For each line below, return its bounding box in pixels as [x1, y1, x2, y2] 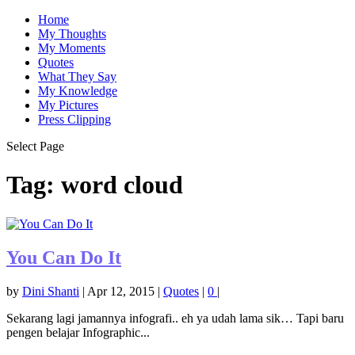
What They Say [38, 70, 116, 83]
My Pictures [38, 98, 98, 112]
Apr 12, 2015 [87, 284, 155, 298]
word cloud [61, 170, 183, 200]
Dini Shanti [22, 284, 79, 298]
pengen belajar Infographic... [6, 325, 150, 339]
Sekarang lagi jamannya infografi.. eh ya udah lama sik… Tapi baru [6, 311, 344, 325]
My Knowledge [38, 84, 117, 97]
